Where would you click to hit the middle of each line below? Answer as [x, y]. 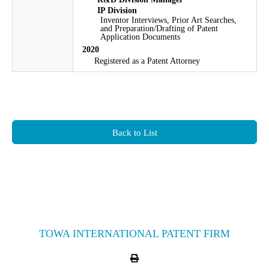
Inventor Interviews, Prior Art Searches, [168, 20]
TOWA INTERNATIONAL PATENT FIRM [134, 233]
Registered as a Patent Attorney [147, 61]
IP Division [117, 10]
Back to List [134, 132]
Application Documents [140, 37]
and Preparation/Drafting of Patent [159, 28]
